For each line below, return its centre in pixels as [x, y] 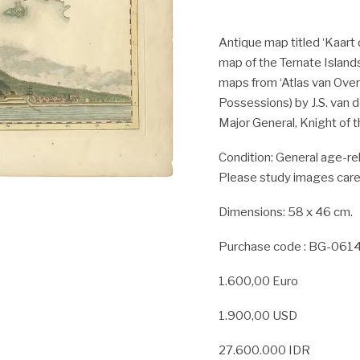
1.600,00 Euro [258, 281]
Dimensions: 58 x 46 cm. [286, 212]
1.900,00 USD [258, 315]
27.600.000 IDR [264, 350]
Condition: [247, 157]
